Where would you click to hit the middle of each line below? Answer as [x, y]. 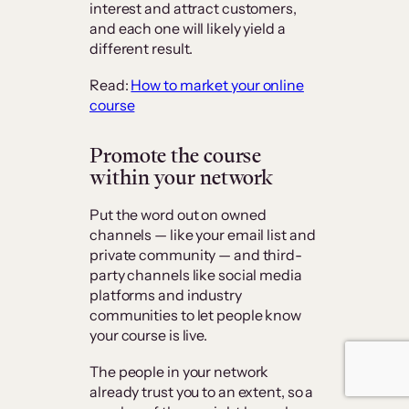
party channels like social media [196, 275]
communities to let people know [195, 315]
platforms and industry [166, 295]
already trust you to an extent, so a [202, 392]
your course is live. [150, 336]
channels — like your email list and [203, 235]
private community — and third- [196, 255]
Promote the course [176, 156]
